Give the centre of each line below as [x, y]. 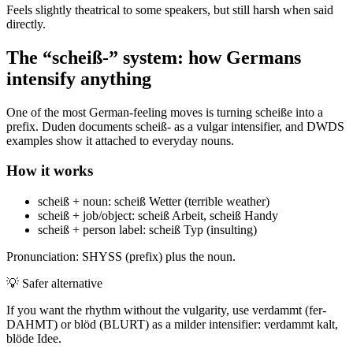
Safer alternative [62, 284]
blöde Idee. [34, 339]
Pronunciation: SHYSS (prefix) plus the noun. [121, 257]
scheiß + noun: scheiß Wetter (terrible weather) [154, 202]
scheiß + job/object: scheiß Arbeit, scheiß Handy [158, 216]
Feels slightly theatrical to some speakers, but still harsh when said [170, 9]
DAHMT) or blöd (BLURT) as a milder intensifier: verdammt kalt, [172, 325]
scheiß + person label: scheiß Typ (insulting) [147, 230]
